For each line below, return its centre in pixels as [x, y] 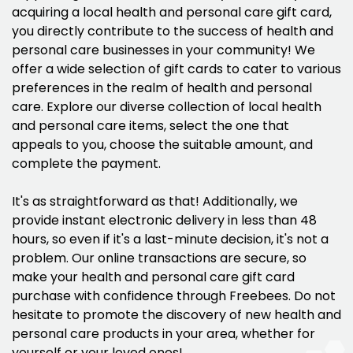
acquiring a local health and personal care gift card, [172, 13]
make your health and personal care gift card [153, 277]
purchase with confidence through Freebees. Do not [174, 296]
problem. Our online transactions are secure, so [159, 258]
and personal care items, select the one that [150, 126]
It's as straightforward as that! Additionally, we [155, 202]
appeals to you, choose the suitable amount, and [162, 145]
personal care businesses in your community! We [163, 50]
